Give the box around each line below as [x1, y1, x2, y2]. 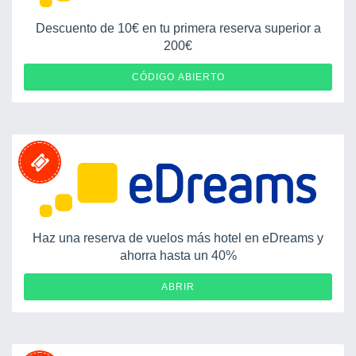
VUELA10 [263, 69, 320, 83]
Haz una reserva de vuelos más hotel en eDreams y [33, 230, 323, 245]
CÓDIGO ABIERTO [131, 71, 225, 83]
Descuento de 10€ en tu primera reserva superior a [35, 21, 321, 35]
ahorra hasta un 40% [119, 248, 237, 262]
